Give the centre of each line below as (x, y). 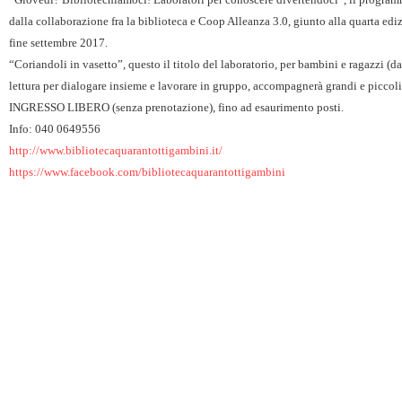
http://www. (37, 151)
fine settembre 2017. (58, 43)
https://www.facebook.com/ (75, 172)
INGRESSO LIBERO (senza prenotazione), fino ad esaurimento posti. (176, 108)
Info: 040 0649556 (55, 129)
